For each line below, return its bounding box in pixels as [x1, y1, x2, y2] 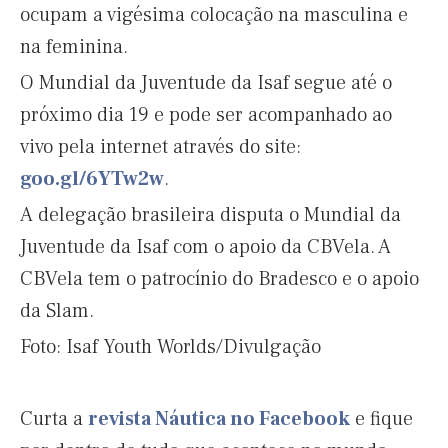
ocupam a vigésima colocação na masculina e [20, 2, 408, 28]
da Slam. [20, 298, 94, 324]
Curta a [20, 406, 88, 432]
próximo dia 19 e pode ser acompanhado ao [20, 102, 392, 128]
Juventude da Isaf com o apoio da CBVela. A [20, 234, 391, 260]
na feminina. [20, 34, 128, 60]
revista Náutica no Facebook [88, 406, 350, 432]
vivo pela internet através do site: [20, 134, 301, 160]
